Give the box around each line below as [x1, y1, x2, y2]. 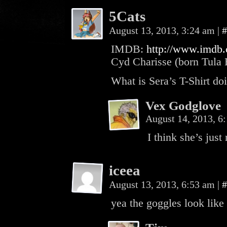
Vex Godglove [145, 99, 221, 112]
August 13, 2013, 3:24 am [109, 25, 217, 36]
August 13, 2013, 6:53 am [109, 179, 217, 190]
